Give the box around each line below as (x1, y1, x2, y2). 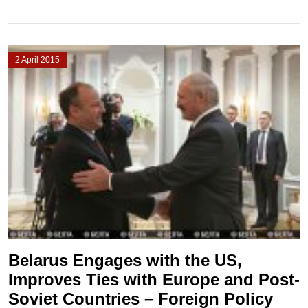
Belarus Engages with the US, (8, 251, 242, 270)
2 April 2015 (14, 55, 60, 65)
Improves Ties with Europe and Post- (8, 270, 300, 289)
